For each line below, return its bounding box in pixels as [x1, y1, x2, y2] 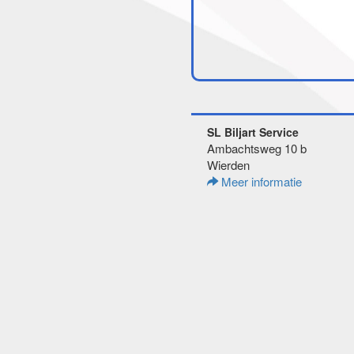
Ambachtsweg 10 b [207, 140, 307, 156]
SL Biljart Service [207, 124, 299, 140]
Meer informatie [218, 173, 302, 190]
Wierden [207, 156, 250, 173]
